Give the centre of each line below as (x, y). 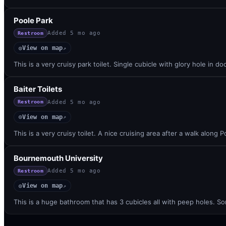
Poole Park (33, 20)
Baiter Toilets (38, 89)
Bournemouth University (58, 158)
